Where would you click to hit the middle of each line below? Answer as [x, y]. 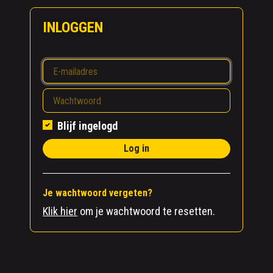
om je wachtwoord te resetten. [147, 211]
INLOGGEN [73, 28]
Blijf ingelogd [88, 126]
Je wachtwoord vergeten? [98, 193]
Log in [136, 149]
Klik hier [60, 211]
